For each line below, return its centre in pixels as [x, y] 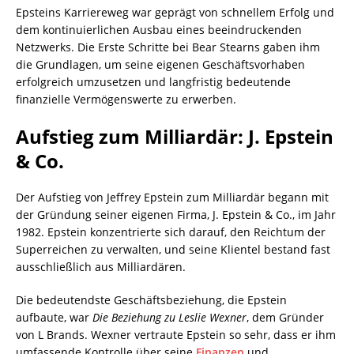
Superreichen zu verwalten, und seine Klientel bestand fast [173, 250]
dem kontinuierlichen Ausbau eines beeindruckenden [159, 30]
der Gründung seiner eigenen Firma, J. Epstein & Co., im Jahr [176, 215]
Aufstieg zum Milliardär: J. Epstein [175, 137]
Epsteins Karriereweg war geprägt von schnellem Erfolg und [175, 13]
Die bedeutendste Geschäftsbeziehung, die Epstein [151, 300]
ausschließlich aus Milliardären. [101, 267]
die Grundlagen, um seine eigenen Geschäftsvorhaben [160, 65]
